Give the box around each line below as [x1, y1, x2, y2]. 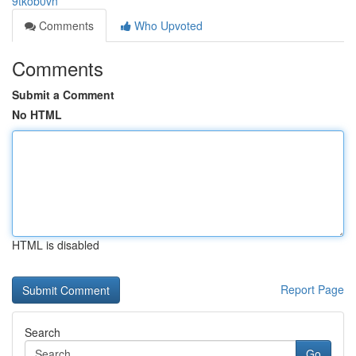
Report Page [281, 281, 344, 297]
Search [25, 324, 60, 340]
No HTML [12, 106, 62, 122]
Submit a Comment [12, 87, 114, 103]
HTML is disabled [12, 237, 99, 253]
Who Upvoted [131, 17, 203, 33]
